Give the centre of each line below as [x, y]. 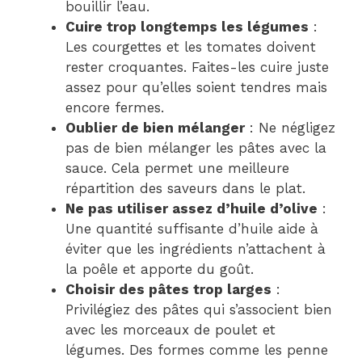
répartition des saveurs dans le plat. [185, 188]
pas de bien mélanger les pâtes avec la [196, 147]
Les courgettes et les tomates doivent [191, 46]
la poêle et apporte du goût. [160, 269]
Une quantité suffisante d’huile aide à [192, 228]
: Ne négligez [290, 127]
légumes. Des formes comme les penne [197, 349]
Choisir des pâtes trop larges [168, 289]
